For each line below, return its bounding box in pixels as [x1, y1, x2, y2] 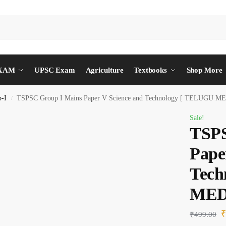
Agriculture [85, 66, 124, 75]
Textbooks [133, 66, 167, 75]
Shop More [186, 66, 222, 75]
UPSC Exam [34, 66, 76, 75]
